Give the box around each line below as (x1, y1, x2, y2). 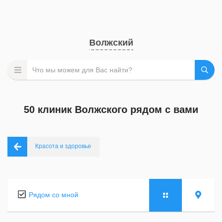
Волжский (89, 38, 133, 48)
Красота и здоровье (35, 143, 91, 150)
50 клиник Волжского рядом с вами (24, 104, 198, 115)
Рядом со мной (29, 191, 78, 199)
